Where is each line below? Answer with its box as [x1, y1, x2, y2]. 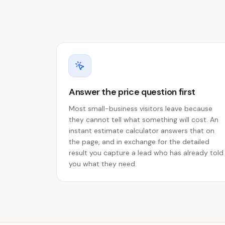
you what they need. [69, 159, 137, 168]
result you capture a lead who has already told [69, 148, 223, 157]
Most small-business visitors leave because [69, 104, 212, 113]
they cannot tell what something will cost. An [69, 115, 218, 124]
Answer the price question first [69, 86, 195, 98]
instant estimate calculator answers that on [69, 126, 214, 135]
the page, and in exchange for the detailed [69, 137, 209, 146]
